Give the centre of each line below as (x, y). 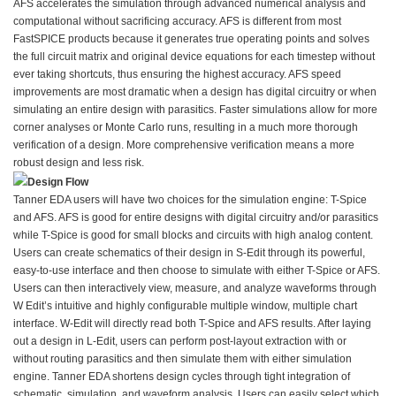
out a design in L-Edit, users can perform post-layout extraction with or (180, 341)
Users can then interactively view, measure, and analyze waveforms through (195, 288)
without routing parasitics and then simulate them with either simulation (183, 358)
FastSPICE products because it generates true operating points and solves (191, 38)
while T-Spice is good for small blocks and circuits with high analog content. (193, 235)
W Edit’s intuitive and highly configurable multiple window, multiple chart (185, 305)
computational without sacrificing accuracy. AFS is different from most (177, 21)
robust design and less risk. (79, 162)
